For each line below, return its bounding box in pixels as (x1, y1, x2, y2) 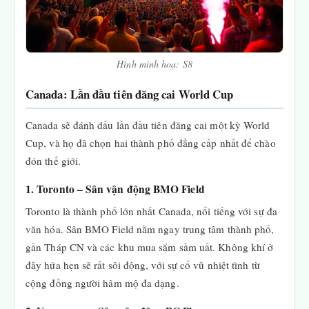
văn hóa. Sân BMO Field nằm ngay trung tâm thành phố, (26, 222, 275, 236)
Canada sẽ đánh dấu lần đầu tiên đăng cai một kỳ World (26, 118, 270, 132)
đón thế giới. (26, 154, 81, 168)
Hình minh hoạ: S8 (117, 57, 192, 70)
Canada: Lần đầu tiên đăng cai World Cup (26, 86, 234, 103)
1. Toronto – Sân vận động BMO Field (26, 181, 205, 197)
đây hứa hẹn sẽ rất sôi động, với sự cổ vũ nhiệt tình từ (26, 258, 260, 272)
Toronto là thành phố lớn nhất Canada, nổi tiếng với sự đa (26, 204, 277, 218)
